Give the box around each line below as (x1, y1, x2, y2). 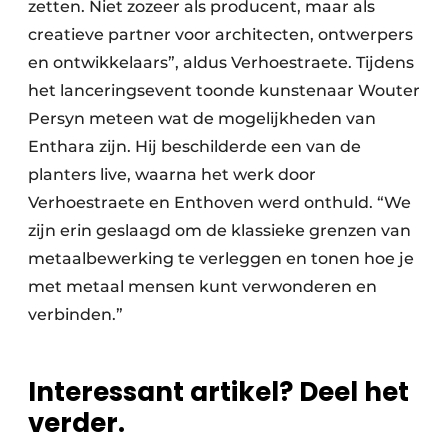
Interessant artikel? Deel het (28, 374, 409, 411)
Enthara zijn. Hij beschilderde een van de (28, 137, 361, 157)
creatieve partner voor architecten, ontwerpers (28, 25, 413, 45)
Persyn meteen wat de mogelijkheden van (28, 109, 376, 129)
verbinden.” (28, 305, 123, 325)
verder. (28, 405, 125, 442)
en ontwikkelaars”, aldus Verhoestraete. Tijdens (28, 53, 414, 73)
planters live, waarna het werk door (28, 165, 316, 185)
